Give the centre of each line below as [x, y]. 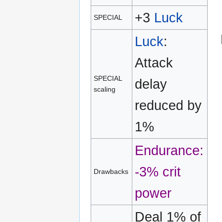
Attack [154, 62]
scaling [105, 89]
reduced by [168, 105]
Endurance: [169, 150]
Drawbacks [111, 171]
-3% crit [158, 171]
